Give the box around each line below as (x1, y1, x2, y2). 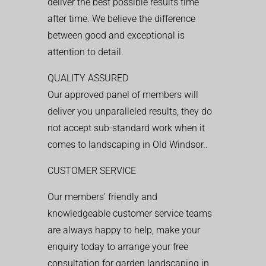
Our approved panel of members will (47, 88, 198, 100)
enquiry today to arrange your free (47, 240, 188, 252)
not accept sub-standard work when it (47, 122, 205, 134)
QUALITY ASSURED (47, 72, 128, 84)
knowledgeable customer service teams (47, 207, 212, 219)
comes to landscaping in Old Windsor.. (47, 138, 208, 150)
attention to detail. (47, 46, 123, 58)
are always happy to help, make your (47, 224, 200, 236)
